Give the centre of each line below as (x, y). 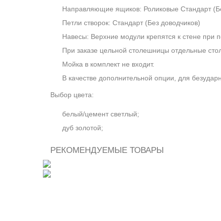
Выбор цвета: (73, 94)
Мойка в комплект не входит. (108, 64)
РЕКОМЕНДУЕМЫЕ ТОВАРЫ (107, 150)
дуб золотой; (83, 128)
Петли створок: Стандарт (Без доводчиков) (131, 22)
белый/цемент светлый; (101, 114)
